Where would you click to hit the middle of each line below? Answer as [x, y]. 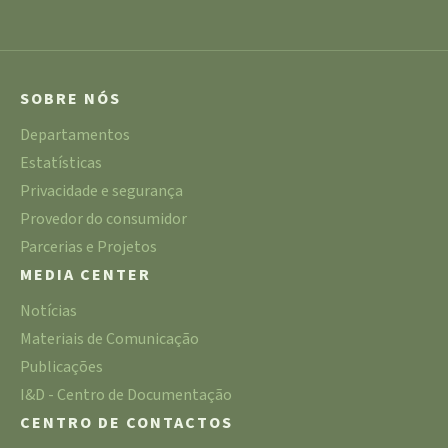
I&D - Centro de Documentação [126, 395]
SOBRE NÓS [70, 99]
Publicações [61, 367]
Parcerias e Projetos [88, 247]
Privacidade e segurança [101, 191]
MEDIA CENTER [85, 275]
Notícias [48, 311]
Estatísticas [61, 163]
